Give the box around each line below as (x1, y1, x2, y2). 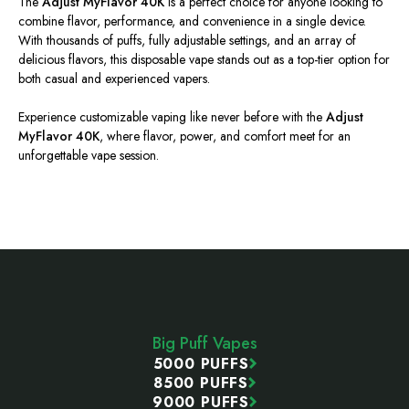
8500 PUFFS (153, 372, 248, 393)
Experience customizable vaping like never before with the (18, 107, 326, 126)
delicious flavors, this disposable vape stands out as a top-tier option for (18, 49, 390, 68)
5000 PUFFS (152, 352, 249, 374)
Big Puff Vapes (152, 330, 257, 355)
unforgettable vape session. (18, 145, 159, 164)
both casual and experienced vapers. (18, 68, 210, 88)
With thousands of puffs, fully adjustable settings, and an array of (18, 30, 356, 49)
